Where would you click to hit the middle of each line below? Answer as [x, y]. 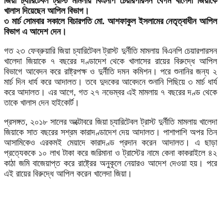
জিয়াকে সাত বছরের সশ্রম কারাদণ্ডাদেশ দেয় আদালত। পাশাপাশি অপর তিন [110, 132]
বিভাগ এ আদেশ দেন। [35, 32]
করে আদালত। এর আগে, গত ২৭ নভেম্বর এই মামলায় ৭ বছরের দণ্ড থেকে [110, 92]
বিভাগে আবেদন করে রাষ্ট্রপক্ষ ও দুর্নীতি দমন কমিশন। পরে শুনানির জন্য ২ [110, 72]
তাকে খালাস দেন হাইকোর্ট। [42, 103]
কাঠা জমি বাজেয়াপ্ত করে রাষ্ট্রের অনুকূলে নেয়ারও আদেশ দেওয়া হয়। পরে [110, 164]
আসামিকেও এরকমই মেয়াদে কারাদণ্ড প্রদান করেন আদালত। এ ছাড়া [110, 143]
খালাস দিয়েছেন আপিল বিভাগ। [47, 11]
